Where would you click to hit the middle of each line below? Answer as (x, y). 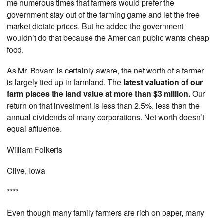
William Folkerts (35, 149)
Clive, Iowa (26, 171)
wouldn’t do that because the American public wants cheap (108, 37)
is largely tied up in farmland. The (65, 82)
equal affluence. (34, 128)
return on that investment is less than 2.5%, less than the (103, 105)
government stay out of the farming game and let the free (103, 14)
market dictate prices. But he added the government (95, 26)
